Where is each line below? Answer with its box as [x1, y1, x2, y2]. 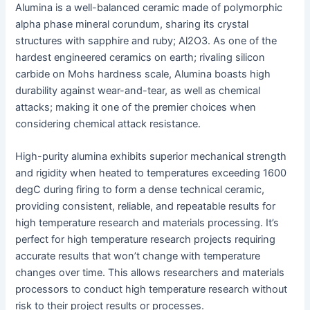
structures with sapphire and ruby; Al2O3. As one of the [15, 34, 277, 47]
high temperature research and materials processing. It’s [15, 217, 280, 230]
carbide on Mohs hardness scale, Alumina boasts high [15, 67, 271, 80]
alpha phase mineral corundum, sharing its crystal [15, 17, 249, 30]
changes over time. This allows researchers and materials [15, 266, 285, 280]
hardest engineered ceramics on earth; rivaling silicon [15, 51, 266, 64]
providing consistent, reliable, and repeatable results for [15, 200, 276, 213]
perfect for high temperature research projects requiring [15, 233, 276, 246]
